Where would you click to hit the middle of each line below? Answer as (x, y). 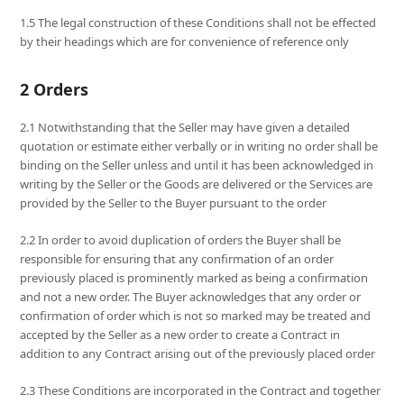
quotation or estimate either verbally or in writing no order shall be (199, 147)
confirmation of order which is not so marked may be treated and (196, 316)
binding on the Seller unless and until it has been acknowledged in (197, 165)
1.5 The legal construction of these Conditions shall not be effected (198, 23)
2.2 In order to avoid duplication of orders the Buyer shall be (181, 240)
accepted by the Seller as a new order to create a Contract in (180, 335)
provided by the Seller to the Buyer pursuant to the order (174, 203)
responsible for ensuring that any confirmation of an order (177, 259)
